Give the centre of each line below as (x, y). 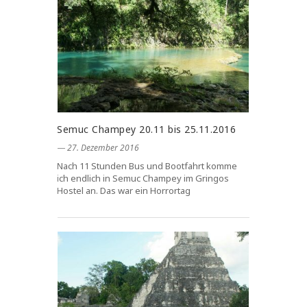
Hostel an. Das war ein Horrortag (124, 191)
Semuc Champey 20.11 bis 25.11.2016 (146, 130)
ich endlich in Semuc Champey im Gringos (143, 179)
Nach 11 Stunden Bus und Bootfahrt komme (147, 166)
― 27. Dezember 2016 (98, 148)
